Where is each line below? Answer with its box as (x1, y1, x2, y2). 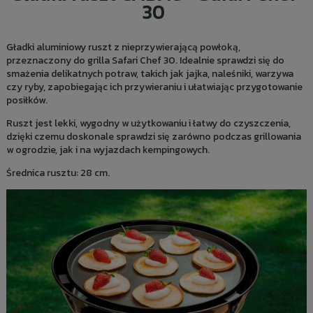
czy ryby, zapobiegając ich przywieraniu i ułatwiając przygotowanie (6, 80, 303, 94)
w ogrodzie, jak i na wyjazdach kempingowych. (6, 143, 210, 157)
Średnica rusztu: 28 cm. (6, 166, 110, 180)
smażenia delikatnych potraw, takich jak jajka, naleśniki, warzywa (6, 66, 293, 81)
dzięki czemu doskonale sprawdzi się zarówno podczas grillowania (6, 129, 301, 144)
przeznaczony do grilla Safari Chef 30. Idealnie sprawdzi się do (6, 53, 284, 68)
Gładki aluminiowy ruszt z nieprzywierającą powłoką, (6, 40, 240, 54)
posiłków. (6, 93, 48, 108)
